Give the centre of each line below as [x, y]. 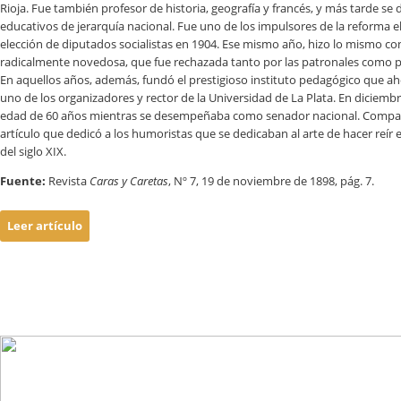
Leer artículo [45, 226]
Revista [69, 181]
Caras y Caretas [129, 181]
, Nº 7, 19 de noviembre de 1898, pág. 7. [271, 181]
